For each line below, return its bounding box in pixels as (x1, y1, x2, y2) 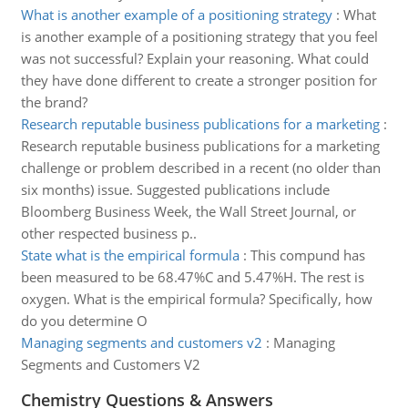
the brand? (20, 93, 87, 111)
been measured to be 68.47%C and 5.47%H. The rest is (20, 268, 364, 286)
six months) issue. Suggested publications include (20, 180, 330, 199)
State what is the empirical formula (20, 246, 240, 264)
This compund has (250, 246, 365, 264)
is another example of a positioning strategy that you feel (20, 27, 378, 46)
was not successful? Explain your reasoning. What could (20, 49, 369, 67)
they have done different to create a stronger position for (20, 71, 377, 89)
